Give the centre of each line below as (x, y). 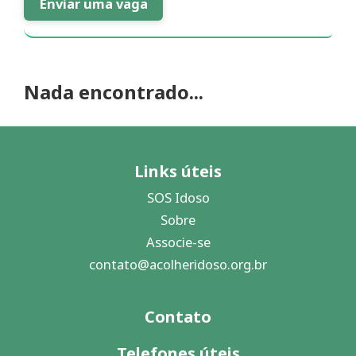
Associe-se (178, 242)
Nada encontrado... (114, 92)
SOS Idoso (178, 197)
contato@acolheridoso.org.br (178, 264)
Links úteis (178, 171)
